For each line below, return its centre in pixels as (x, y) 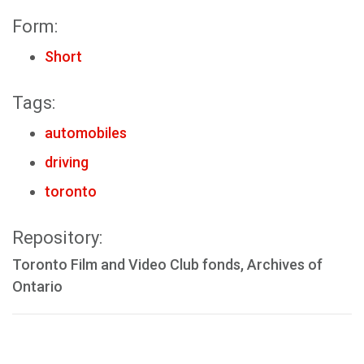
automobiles (86, 133)
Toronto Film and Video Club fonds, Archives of (167, 264)
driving (67, 162)
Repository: (57, 238)
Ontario (37, 286)
